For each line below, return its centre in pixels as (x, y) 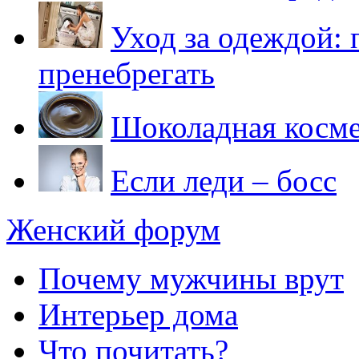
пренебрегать (127, 73)
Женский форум (113, 229)
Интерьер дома (138, 314)
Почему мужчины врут (191, 278)
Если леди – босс (224, 180)
